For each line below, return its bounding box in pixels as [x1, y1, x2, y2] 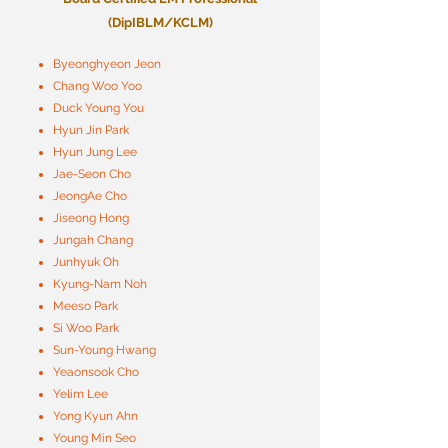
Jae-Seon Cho [53, 167, 131, 181]
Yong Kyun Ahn [53, 409, 138, 423]
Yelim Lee [53, 387, 108, 401]
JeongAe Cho [53, 189, 127, 203]
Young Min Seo [53, 431, 136, 445]
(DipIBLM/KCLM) [107, 15, 213, 30]
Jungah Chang [53, 233, 133, 247]
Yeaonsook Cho [53, 365, 139, 379]
